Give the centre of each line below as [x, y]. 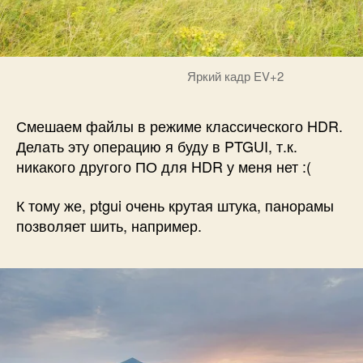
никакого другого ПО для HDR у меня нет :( [164, 167]
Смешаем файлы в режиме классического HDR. [179, 126]
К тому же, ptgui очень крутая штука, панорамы [175, 205]
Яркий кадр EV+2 [235, 76]
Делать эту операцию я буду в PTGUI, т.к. [157, 146]
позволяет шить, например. [109, 225]
